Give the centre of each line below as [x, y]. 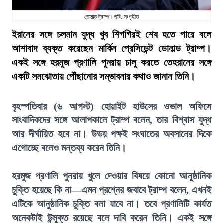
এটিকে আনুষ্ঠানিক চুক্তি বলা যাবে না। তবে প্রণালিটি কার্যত [111, 204]
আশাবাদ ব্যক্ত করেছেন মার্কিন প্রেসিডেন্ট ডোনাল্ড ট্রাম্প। [111, 48]
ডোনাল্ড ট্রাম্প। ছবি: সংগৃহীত [111, 17]
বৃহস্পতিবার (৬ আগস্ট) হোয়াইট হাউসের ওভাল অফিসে [111, 106]
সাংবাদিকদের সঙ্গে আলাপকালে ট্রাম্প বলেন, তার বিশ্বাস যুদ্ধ [111, 120]
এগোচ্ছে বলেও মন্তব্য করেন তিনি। [69, 148]
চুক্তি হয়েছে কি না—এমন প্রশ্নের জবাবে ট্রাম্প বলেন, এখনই [111, 190]
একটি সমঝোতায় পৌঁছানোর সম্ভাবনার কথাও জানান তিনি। [104, 76]
